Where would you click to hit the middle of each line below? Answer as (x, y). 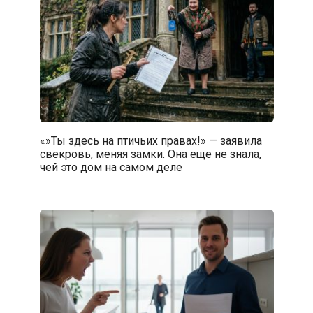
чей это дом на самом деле (111, 167)
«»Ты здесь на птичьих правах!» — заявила (151, 140)
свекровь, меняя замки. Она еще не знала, (150, 154)
